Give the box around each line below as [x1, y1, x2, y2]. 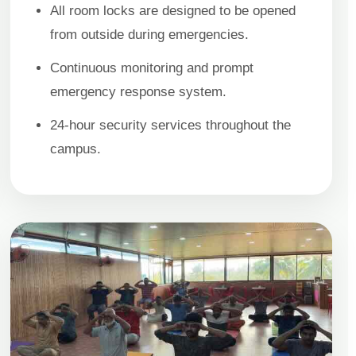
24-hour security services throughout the [50, 117, 292, 133]
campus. [50, 141, 102, 157]
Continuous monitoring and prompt [50, 60, 254, 75]
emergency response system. [50, 83, 227, 99]
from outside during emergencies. [50, 26, 250, 42]
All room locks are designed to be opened [50, 2, 296, 18]
